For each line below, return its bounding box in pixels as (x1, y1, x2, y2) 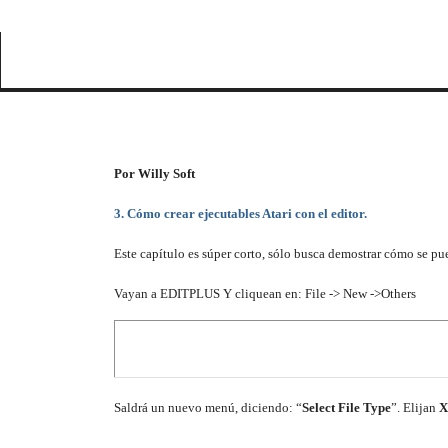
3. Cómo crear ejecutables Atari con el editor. (114, 206, 367, 221)
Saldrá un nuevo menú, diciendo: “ (114, 400, 302, 415)
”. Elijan (391, 400, 439, 415)
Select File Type (302, 400, 391, 415)
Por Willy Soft (114, 166, 195, 181)
